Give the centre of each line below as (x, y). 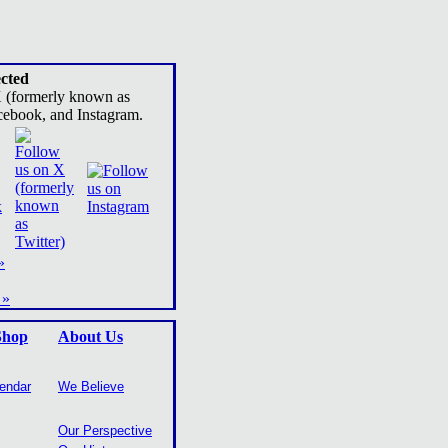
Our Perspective (105, 430)
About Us (90, 336)
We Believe (91, 386)
